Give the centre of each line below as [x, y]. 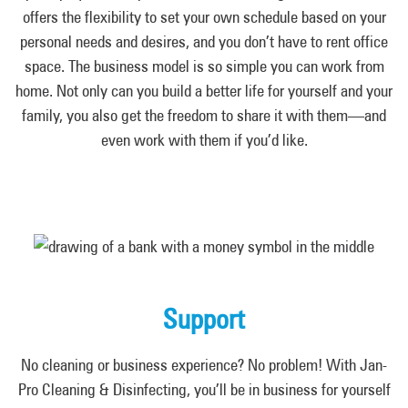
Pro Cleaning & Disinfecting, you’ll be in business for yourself [204, 389]
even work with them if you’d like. [204, 140]
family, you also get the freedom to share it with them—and [204, 115]
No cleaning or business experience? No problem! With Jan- [204, 365]
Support [204, 319]
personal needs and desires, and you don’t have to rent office [204, 41]
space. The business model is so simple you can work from [204, 66]
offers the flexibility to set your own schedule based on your [204, 17]
